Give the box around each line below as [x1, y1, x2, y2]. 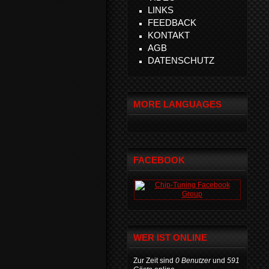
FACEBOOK [133, 155, 185, 165]
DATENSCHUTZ [148, 55, 214, 65]
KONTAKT [148, 30, 190, 40]
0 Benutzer [175, 256, 211, 265]
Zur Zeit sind [133, 256, 175, 265]
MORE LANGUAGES [133, 99, 222, 109]
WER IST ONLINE [133, 232, 207, 243]
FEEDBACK [148, 17, 196, 28]
